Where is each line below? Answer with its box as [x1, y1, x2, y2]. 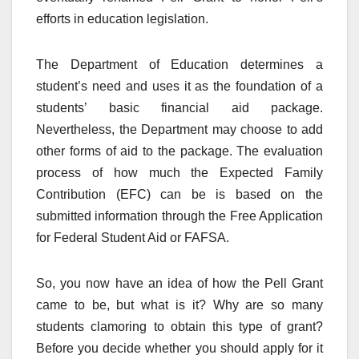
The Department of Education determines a [36, 57, 323, 71]
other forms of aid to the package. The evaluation [36, 143, 323, 158]
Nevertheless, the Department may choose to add [36, 122, 323, 136]
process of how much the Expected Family [36, 165, 323, 179]
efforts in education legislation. [36, 11, 208, 26]
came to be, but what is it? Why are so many [36, 297, 323, 312]
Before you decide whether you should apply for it [36, 341, 323, 355]
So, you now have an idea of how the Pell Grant [36, 276, 323, 290]
